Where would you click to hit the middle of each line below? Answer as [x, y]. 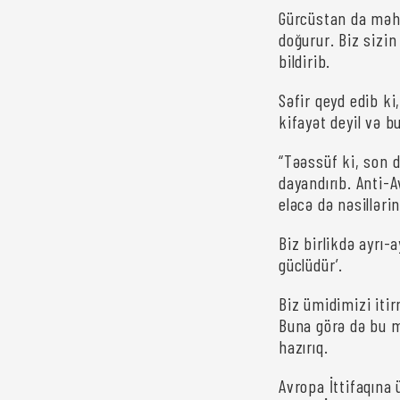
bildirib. [305, 61]
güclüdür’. [311, 264]
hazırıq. [304, 346]
